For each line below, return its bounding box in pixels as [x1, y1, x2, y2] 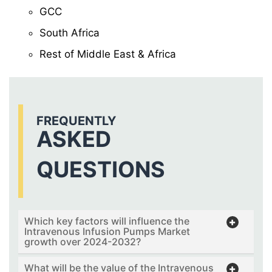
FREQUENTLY [36, 114, 116, 129]
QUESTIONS [36, 156, 165, 183]
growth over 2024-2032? [24, 236, 141, 248]
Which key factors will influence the [24, 215, 189, 228]
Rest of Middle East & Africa [39, 48, 176, 61]
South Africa [39, 27, 100, 39]
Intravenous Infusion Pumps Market [24, 225, 190, 238]
